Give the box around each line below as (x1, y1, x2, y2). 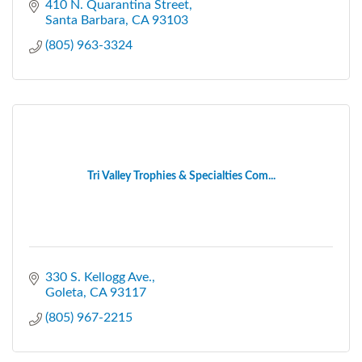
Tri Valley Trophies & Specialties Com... (86, 170, 276, 182)
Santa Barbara (45, 13, 125, 27)
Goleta (45, 285, 83, 299)
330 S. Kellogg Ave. (45, 270, 152, 284)
